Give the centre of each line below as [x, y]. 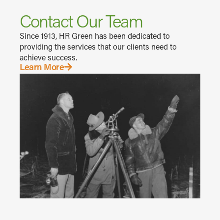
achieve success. [48, 57]
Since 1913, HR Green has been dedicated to [95, 35]
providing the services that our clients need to [98, 46]
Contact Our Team [81, 20]
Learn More [42, 67]
